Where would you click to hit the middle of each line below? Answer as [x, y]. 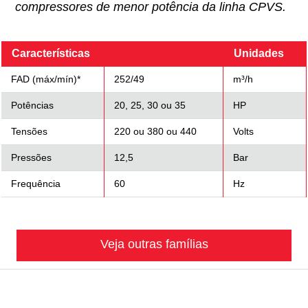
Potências [32, 105]
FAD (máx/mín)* [44, 79]
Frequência [34, 183]
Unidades [257, 53]
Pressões [30, 157]
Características [49, 53]
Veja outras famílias [154, 244]
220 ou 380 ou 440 [154, 131]
